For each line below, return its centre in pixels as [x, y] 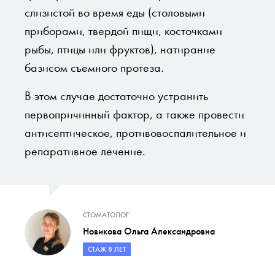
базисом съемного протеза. [94, 67]
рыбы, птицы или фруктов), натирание [120, 49]
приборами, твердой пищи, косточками [123, 30]
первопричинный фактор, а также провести [134, 114]
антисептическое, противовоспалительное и [135, 132]
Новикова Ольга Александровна [149, 231]
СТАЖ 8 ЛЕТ [107, 249]
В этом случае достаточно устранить [116, 95]
